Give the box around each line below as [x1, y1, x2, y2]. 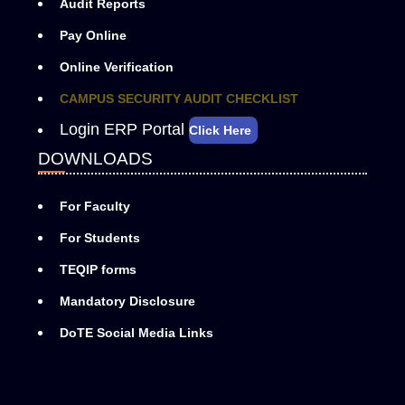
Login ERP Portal [60, 120, 189, 139]
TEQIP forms [60, 262, 137, 278]
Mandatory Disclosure [60, 294, 195, 309]
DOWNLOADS [38, 149, 153, 169]
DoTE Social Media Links [60, 325, 213, 341]
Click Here [189, 123, 251, 138]
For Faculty [60, 199, 130, 214]
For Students [60, 231, 140, 246]
